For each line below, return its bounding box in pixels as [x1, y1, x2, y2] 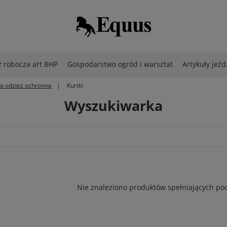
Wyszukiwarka [64, 96, 163, 115]
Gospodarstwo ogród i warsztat [67, 59, 173, 69]
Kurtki [67, 81, 83, 90]
